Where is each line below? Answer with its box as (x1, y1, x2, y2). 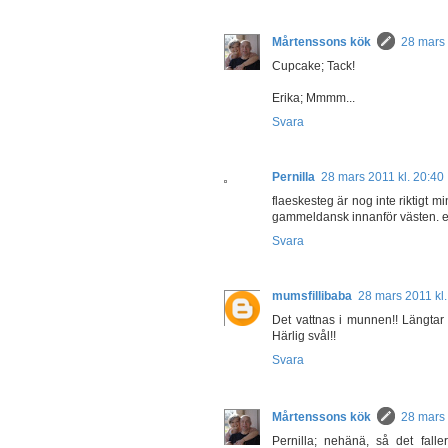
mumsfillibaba (272, 288, 352, 303)
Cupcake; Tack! (272, 58, 355, 73)
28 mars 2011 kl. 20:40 (321, 169, 444, 184)
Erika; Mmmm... (272, 90, 355, 105)
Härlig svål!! (272, 328, 336, 343)
